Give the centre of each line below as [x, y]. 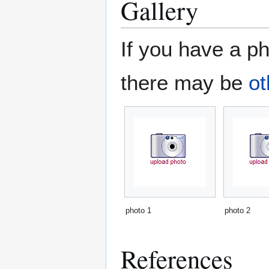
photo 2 [237, 211]
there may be [185, 83]
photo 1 [138, 211]
